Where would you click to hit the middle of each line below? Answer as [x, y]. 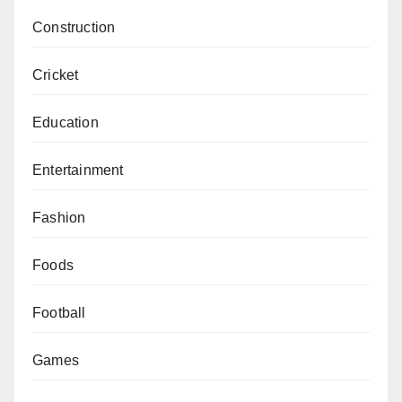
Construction [74, 27]
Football [59, 312]
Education [66, 122]
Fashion [59, 217]
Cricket [56, 74]
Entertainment [78, 170]
